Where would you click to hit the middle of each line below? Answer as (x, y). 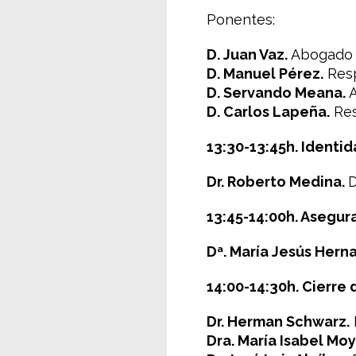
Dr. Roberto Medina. (277, 182)
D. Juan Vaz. (247, 54)
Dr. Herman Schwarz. (278, 321)
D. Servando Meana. (276, 93)
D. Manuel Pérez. (265, 74)
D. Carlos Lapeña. (268, 112)
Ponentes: (241, 19)
